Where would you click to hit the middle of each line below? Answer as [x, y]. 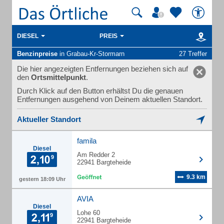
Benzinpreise [37, 54]
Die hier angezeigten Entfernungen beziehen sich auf [102, 69]
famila [87, 141]
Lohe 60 [88, 213]
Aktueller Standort [49, 119]
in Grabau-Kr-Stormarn [91, 54]
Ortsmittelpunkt [58, 77]
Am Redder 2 [96, 155]
